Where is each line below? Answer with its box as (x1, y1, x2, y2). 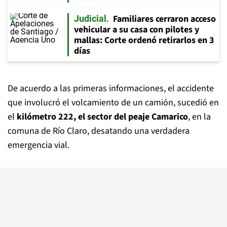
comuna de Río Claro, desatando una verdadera (8, 125, 190, 137)
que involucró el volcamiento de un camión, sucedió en (8, 96, 219, 109)
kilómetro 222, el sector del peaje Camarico (17, 110, 188, 123)
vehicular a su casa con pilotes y (74, 23, 199, 36)
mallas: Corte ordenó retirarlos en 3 (74, 34, 214, 47)
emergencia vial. (8, 139, 69, 152)
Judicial (74, 13, 106, 24)
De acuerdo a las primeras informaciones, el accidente (8, 82, 214, 95)
